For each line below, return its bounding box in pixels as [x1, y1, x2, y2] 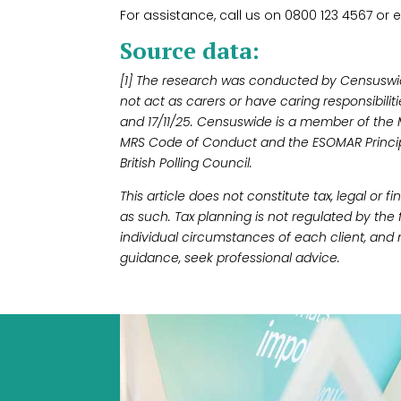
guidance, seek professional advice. [120, 248, 341, 267]
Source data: [120, 34, 260, 65]
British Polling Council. [120, 153, 253, 172]
